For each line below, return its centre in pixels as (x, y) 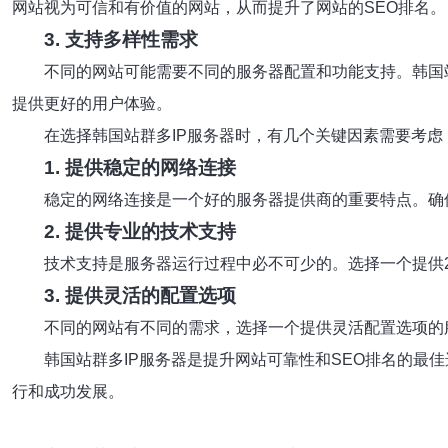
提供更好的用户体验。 (92, 103)
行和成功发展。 (68, 391)
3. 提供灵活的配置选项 (140, 295)
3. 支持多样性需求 (121, 39)
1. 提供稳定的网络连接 (140, 167)
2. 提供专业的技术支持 (140, 231)
